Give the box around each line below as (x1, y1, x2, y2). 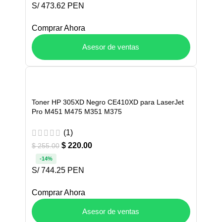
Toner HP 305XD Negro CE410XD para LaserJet (32, 98, 184, 107)
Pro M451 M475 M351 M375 (32, 108, 122, 116)
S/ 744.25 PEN (32, 166, 84, 175)
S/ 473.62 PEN (32, 1, 84, 10)
